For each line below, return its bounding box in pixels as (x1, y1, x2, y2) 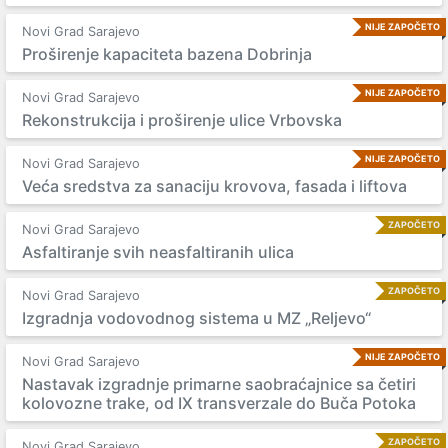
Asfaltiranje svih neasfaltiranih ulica (22, 242, 294, 262)
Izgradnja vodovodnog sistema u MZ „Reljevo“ (22, 308, 371, 328)
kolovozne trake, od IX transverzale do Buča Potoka (22, 393, 416, 413)
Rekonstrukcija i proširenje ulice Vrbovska (22, 110, 342, 130)
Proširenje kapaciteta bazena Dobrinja (22, 44, 312, 64)
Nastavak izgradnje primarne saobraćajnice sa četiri (22, 374, 416, 394)
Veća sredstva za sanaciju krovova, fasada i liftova (22, 176, 407, 196)
